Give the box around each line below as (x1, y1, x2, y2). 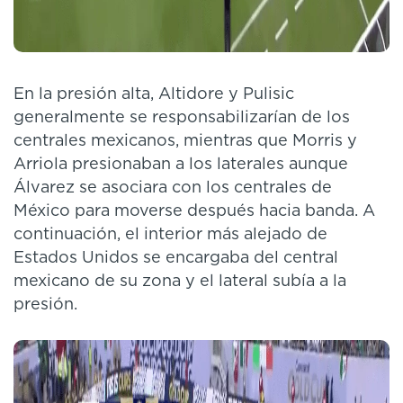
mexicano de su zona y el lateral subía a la (13, 273, 346, 290)
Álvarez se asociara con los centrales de (13, 179, 332, 196)
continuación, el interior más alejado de (13, 226, 327, 243)
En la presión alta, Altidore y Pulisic (13, 85, 294, 103)
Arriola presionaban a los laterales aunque (13, 156, 348, 173)
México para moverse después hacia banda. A (13, 202, 375, 219)
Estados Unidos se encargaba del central (13, 249, 338, 266)
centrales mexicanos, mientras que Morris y (13, 132, 357, 149)
